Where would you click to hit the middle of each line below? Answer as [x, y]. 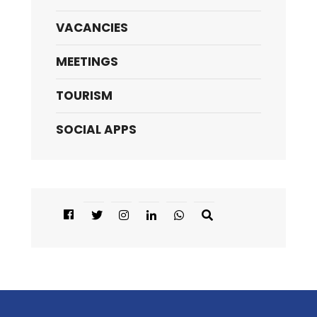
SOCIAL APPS [96, 129]
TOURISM [84, 95]
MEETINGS [87, 61]
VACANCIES [92, 27]
